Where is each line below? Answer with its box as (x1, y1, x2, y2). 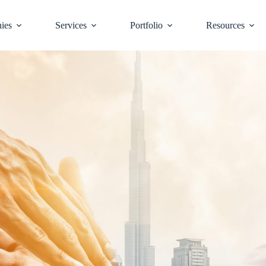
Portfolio (129, 20, 163, 30)
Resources (205, 20, 245, 30)
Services (55, 20, 87, 30)
